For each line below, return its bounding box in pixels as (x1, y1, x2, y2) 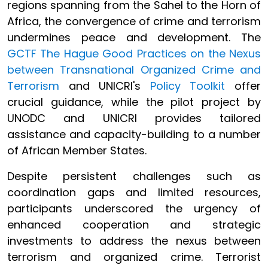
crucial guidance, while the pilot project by (7, 95, 261, 109)
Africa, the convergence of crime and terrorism (7, 14, 261, 29)
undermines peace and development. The (7, 30, 261, 45)
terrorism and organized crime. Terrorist (7, 249, 261, 264)
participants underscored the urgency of (7, 201, 261, 216)
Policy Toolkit (150, 78, 226, 93)
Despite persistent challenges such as (7, 169, 261, 184)
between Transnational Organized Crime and (7, 62, 261, 77)
